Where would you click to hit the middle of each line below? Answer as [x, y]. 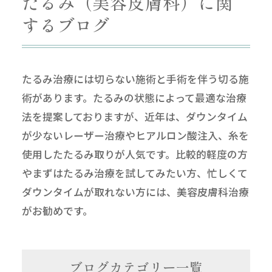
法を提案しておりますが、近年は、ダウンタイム [134, 117]
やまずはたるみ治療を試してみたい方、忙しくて [134, 173]
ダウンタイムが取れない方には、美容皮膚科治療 [135, 192]
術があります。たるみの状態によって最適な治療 [134, 98]
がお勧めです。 [57, 211]
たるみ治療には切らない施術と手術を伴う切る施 [135, 79]
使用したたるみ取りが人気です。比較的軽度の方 [134, 155]
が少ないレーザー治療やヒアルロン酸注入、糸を [135, 136]
